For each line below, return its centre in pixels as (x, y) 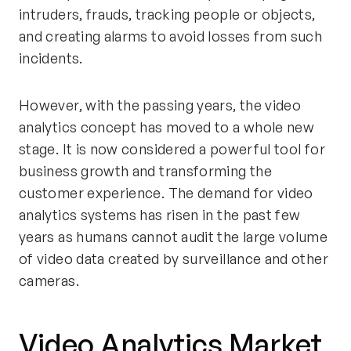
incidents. (51, 58)
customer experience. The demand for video (166, 193)
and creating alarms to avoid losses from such (171, 36)
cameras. (49, 280)
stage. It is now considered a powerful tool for (172, 149)
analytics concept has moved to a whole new (167, 127)
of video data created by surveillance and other (174, 259)
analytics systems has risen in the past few (160, 215)
